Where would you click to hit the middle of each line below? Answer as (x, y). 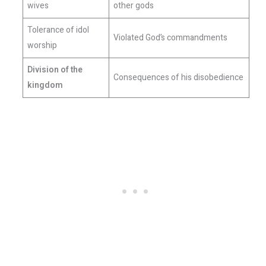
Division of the (55, 69)
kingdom (45, 85)
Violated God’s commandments (170, 37)
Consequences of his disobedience (178, 77)
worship (42, 45)
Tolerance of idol (58, 30)
